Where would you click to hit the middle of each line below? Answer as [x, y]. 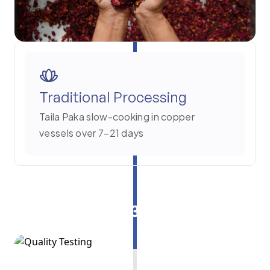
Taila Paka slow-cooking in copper [117, 117]
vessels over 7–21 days [92, 133]
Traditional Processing [113, 97]
